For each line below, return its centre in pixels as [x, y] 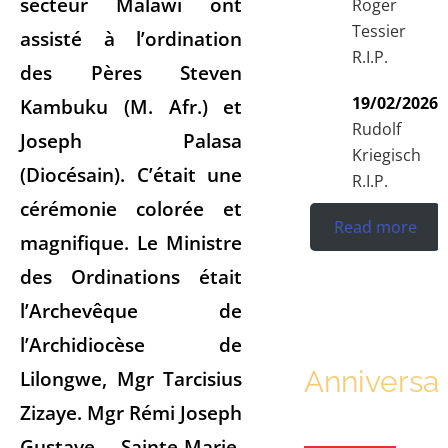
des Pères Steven [131, 72]
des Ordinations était [131, 276]
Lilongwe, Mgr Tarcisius [131, 378]
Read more [375, 226]
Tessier [379, 30]
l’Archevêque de [131, 310]
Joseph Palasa [131, 140]
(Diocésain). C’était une [131, 174]
